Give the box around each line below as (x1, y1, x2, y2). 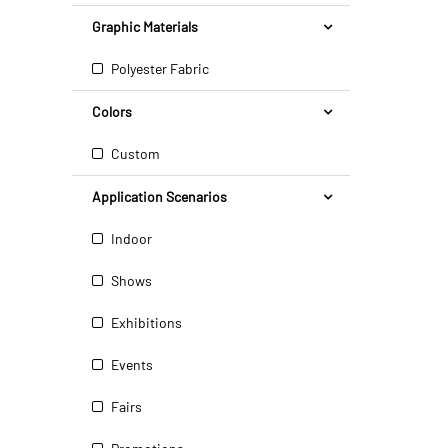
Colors (92, 103, 132, 120)
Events (108, 356, 153, 373)
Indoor (108, 230, 152, 247)
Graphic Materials (92, 18, 198, 35)
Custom (108, 145, 160, 162)
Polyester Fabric (108, 60, 209, 77)
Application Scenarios (92, 188, 227, 205)
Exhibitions (108, 314, 182, 331)
